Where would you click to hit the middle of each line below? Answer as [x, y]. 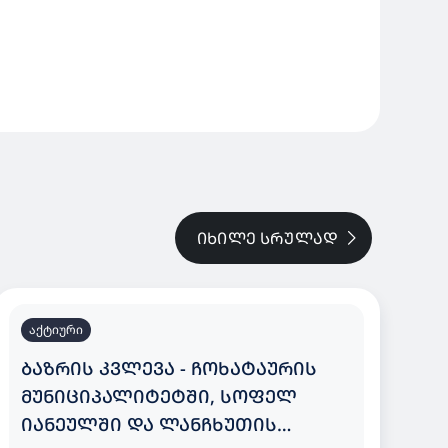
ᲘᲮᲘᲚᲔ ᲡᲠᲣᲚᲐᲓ [267, 238]
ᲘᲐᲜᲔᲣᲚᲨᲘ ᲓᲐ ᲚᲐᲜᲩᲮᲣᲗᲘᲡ [149, 424]
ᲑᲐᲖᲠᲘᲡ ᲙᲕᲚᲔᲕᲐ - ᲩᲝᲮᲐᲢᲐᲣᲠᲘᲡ [169, 368]
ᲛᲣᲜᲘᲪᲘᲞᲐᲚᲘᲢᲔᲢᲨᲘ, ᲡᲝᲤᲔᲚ [159, 396]
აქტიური [56, 329]
